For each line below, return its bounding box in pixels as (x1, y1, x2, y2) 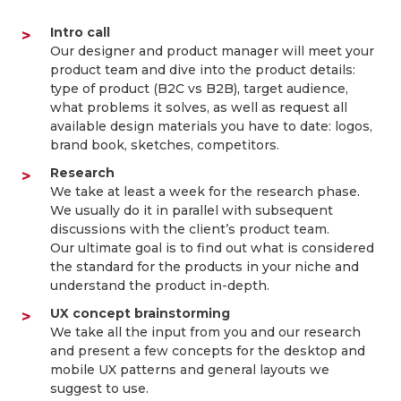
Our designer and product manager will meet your (50, 43, 374, 59)
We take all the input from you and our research (50, 324, 361, 340)
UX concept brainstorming (50, 305, 230, 321)
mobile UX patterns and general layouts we (50, 362, 329, 378)
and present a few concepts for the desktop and (50, 343, 365, 359)
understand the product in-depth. (50, 277, 269, 294)
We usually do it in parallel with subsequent (50, 202, 333, 218)
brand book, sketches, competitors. (50, 137, 279, 153)
